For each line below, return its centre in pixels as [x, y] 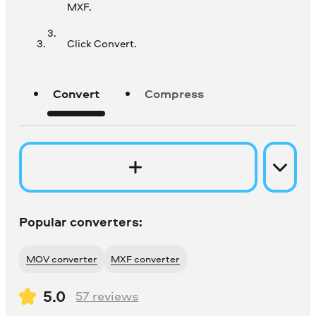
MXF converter [150, 259]
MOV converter [66, 259]
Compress [175, 94]
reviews [114, 296]
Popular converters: [81, 222]
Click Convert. [101, 44]
